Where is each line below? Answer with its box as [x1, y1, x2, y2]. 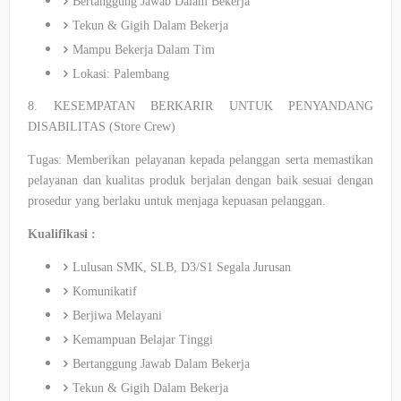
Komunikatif [73, 285, 137, 298]
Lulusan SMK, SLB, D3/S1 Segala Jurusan [73, 260, 291, 274]
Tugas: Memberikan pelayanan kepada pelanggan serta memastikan [28, 153, 373, 166]
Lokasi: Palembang [73, 67, 169, 81]
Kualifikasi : [28, 227, 96, 241]
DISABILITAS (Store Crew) [28, 120, 175, 133]
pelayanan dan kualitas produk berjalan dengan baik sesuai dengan [28, 174, 373, 187]
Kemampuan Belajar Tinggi [73, 333, 213, 346]
